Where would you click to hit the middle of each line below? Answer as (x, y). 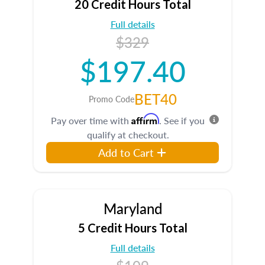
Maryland (132, 208)
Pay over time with (91, 120)
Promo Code (111, 99)
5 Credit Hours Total (132, 228)
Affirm (145, 119)
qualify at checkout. (128, 135)
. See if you (182, 120)
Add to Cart (126, 152)
